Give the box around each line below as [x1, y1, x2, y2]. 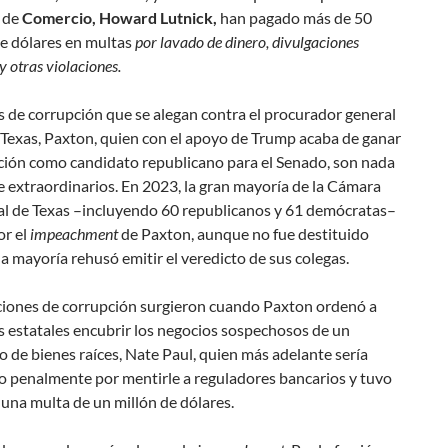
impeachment [30, 224, 118, 243]
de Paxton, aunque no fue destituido [118, 224, 369, 243]
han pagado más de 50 [217, 8, 372, 27]
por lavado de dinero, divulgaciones [135, 32, 359, 51]
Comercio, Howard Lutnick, [19, 8, 217, 27]
